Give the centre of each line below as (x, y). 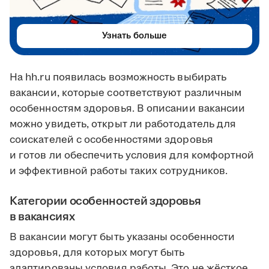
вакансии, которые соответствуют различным (126, 93)
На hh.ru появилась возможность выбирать (118, 78)
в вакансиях (42, 217)
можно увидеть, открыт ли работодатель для (123, 125)
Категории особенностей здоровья (106, 201)
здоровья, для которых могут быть (97, 253)
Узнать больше (134, 36)
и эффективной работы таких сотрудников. (119, 171)
